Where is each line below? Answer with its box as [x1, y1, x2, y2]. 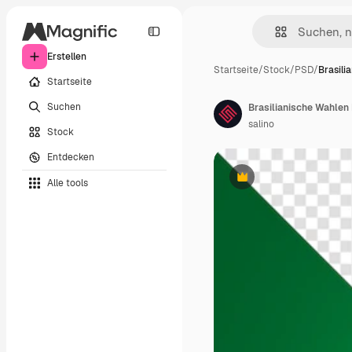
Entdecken [47, 150, 94, 163]
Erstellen [47, 50, 86, 63]
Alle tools [47, 176, 88, 189]
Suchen [47, 100, 81, 113]
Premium [240, 176, 282, 189]
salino [248, 118, 274, 130]
